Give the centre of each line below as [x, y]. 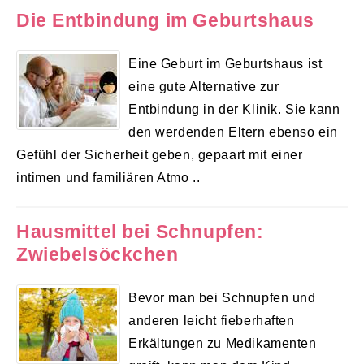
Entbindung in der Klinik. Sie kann [234, 109]
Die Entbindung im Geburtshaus [165, 21]
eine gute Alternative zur [204, 87]
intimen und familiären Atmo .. [108, 178]
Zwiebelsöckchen [97, 254]
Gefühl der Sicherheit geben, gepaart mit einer [160, 155]
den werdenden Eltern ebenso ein [233, 132]
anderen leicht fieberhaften [212, 320]
